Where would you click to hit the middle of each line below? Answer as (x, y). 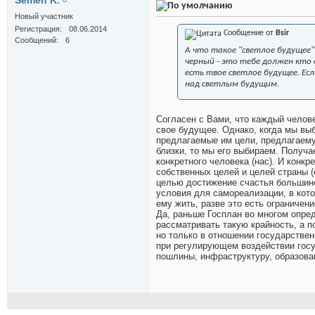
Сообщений (36, 40)
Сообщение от (249, 33)
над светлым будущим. (232, 84)
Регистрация (37, 29)
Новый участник (44, 17)
